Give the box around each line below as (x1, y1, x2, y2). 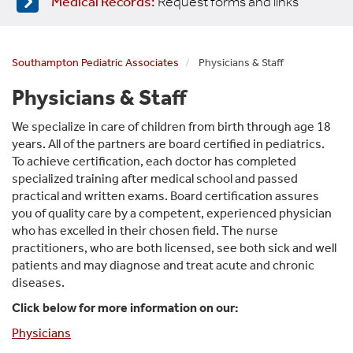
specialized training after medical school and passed (12, 171, 298, 186)
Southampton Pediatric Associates (12, 56, 179, 69)
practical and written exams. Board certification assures (12, 188, 319, 203)
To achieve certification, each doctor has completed (12, 154, 296, 169)
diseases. (12, 275, 65, 290)
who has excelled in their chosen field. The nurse (12, 223, 278, 238)
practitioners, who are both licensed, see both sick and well (12, 240, 336, 255)
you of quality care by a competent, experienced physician (12, 206, 332, 221)
